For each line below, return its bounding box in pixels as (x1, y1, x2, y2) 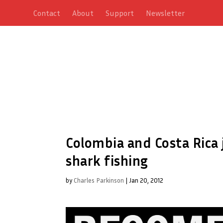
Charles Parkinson (74, 176, 124, 184)
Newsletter (146, 8, 185, 18)
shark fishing (66, 152, 148, 169)
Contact (33, 8, 61, 18)
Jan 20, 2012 (129, 176, 163, 184)
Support (106, 8, 134, 18)
